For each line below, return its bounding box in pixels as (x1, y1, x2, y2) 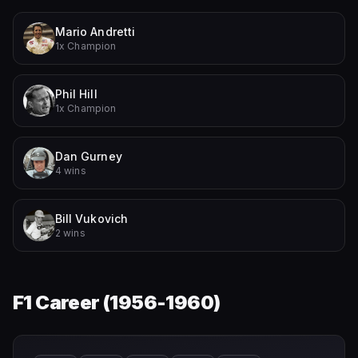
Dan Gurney (55, 149, 122, 163)
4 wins (55, 165, 86, 177)
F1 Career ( (13, 291, 110, 314)
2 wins (55, 227, 86, 239)
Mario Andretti (55, 25, 135, 38)
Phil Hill (55, 87, 97, 101)
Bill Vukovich (55, 212, 128, 225)
